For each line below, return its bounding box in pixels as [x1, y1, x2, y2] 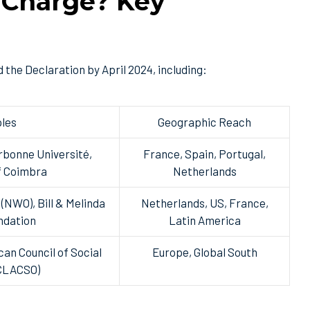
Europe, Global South [152, 245, 257, 259]
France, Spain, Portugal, [143, 147, 266, 161]
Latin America [168, 213, 241, 228]
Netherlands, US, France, [140, 196, 268, 210]
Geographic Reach [158, 115, 251, 129]
